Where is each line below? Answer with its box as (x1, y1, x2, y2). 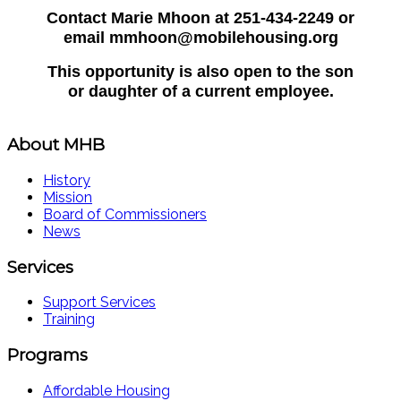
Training (43, 311, 95, 328)
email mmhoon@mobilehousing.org (63, 29, 338, 47)
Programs (7, 345, 88, 366)
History (43, 171, 90, 189)
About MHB (7, 134, 105, 156)
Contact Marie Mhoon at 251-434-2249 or (47, 9, 354, 28)
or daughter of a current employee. (67, 82, 334, 101)
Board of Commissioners (43, 205, 207, 223)
